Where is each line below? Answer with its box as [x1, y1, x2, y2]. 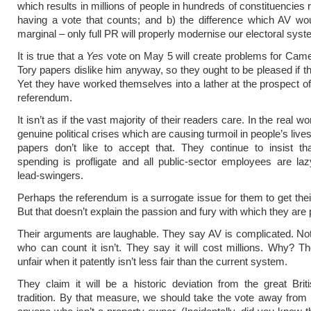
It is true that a [17, 50, 87, 62]
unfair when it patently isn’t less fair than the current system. [17, 255, 287, 267]
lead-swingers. [17, 169, 83, 181]
